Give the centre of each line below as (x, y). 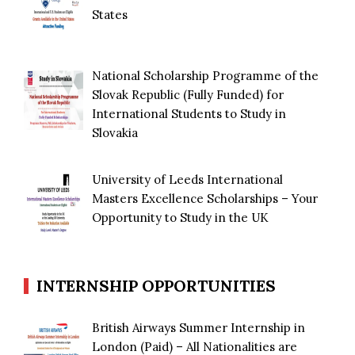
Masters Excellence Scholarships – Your (205, 198)
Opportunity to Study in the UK (181, 217)
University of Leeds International (188, 179)
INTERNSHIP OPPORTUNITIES (156, 286)
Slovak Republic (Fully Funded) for (188, 95)
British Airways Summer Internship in (199, 328)
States (110, 14)
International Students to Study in (189, 114)
